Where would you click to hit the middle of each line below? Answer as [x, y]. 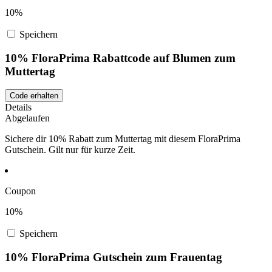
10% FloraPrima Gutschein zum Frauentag [114, 257]
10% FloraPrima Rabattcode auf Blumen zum [120, 58]
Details [18, 107]
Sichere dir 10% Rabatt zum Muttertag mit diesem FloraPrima [123, 139]
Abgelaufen [27, 118]
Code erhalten [34, 96]
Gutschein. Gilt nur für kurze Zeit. [70, 150]
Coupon [20, 191]
